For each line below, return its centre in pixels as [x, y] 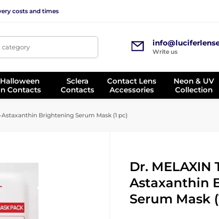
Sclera [77, 81]
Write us [165, 52]
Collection [194, 89]
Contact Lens [132, 81]
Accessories [132, 89]
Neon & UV [194, 81]
